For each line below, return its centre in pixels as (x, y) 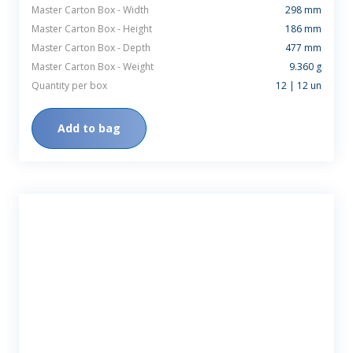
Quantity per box (69, 85)
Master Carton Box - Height (92, 28)
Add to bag (89, 128)
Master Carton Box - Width (90, 9)
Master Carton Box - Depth (91, 47)
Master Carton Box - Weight (93, 66)
